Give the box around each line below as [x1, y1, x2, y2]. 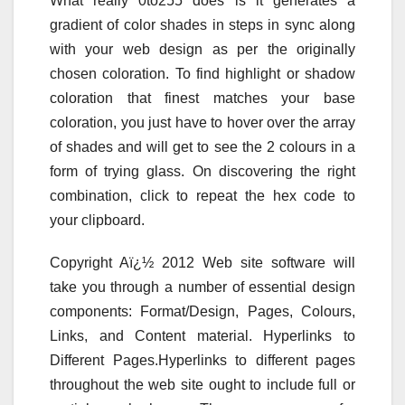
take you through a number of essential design [50, 278, 355, 295]
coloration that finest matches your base [50, 89, 355, 106]
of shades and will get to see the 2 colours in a [50, 138, 355, 155]
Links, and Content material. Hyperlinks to [50, 327, 355, 344]
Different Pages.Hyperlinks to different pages [50, 352, 355, 368]
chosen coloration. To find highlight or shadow [50, 65, 355, 81]
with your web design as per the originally [50, 41, 355, 57]
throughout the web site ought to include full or [50, 376, 355, 392]
